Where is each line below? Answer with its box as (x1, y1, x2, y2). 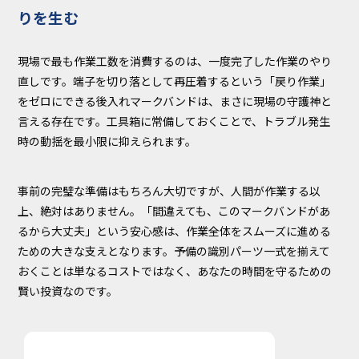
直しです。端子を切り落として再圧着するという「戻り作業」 (18, 72, 332, 89)
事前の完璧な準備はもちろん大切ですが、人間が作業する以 (18, 183, 321, 200)
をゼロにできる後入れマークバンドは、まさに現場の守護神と (18, 92, 333, 109)
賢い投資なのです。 (18, 283, 119, 300)
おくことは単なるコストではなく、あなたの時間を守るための (18, 263, 333, 280)
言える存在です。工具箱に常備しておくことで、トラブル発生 (18, 112, 331, 129)
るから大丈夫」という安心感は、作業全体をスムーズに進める (18, 223, 332, 240)
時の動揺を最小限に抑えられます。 (18, 132, 197, 149)
